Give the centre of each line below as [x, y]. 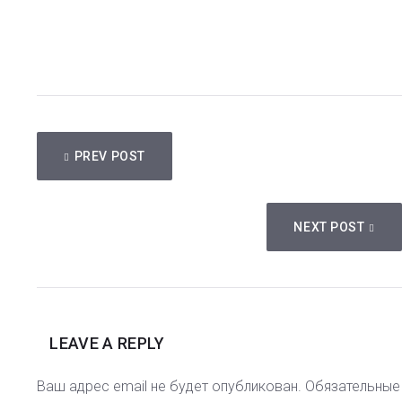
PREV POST [109, 157]
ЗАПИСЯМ [86, 195]
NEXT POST [329, 227]
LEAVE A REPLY [107, 344]
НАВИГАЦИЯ [97, 144]
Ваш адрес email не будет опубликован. [170, 387]
